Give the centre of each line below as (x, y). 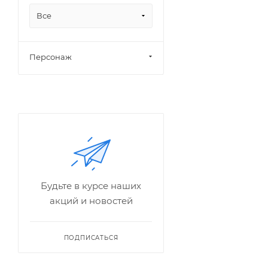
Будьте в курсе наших (91, 186)
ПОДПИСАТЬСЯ (91, 238)
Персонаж (51, 57)
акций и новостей (91, 201)
